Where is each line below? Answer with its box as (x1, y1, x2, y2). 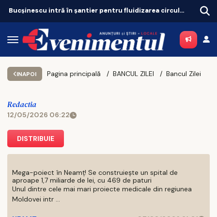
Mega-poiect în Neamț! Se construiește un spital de (12, 168, 178, 177)
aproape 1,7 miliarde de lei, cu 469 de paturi (12, 176, 152, 185)
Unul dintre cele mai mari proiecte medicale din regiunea (12, 185, 192, 193)
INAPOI (16, 70, 36, 78)
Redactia (7, 99, 36, 109)
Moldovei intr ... (12, 195, 60, 203)
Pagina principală (46, 69, 101, 78)
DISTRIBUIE (17, 134, 54, 143)
